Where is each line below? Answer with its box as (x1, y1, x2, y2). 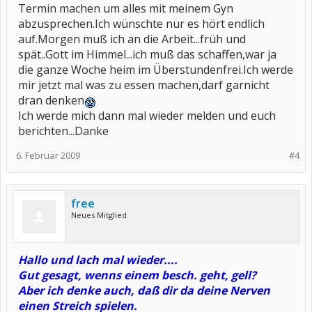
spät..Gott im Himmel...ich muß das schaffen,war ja (18, 47, 276, 62)
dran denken (18, 93, 84, 108)
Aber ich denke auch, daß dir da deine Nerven (18, 283, 270, 298)
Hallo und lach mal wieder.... (18, 252, 178, 267)
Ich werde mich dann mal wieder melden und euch (18, 108, 276, 123)
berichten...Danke (18, 123, 109, 139)
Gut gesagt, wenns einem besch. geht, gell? (18, 267, 256, 283)
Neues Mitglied (71, 210, 127, 220)
